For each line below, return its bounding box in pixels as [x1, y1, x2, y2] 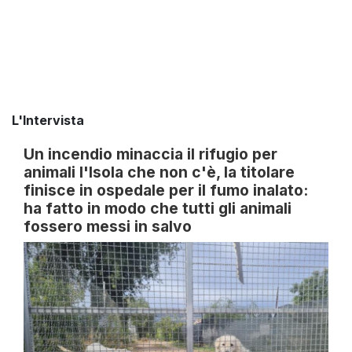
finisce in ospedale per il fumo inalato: [24, 181, 308, 200]
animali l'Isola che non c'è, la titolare [24, 163, 295, 182]
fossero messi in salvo [24, 217, 192, 236]
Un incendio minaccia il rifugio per [24, 145, 277, 164]
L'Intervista [12, 112, 84, 129]
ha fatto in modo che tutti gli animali [24, 199, 291, 218]
